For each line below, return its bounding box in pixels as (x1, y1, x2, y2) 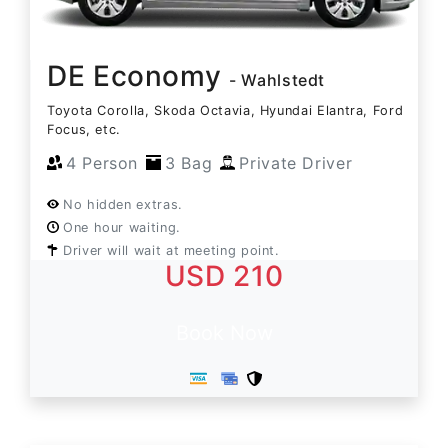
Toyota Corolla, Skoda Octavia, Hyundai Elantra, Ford (47, 103, 404, 119)
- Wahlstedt (229, 70, 326, 91)
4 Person (66, 153, 139, 174)
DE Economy (47, 59, 230, 94)
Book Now (175, 321, 273, 346)
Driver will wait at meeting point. (63, 243, 280, 259)
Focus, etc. (47, 122, 122, 138)
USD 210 (164, 259, 284, 294)
